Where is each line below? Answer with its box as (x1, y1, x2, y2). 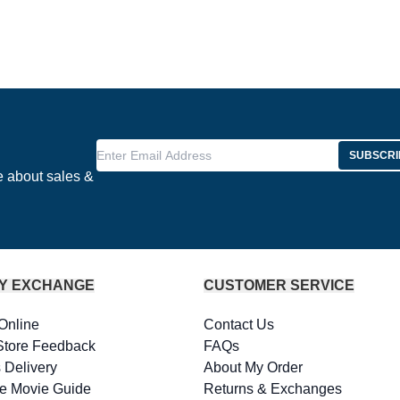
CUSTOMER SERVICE (204, 278, 355, 293)
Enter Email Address (96, 141, 226, 156)
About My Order (204, 360, 304, 375)
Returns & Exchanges (204, 381, 343, 396)
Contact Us (204, 317, 275, 332)
